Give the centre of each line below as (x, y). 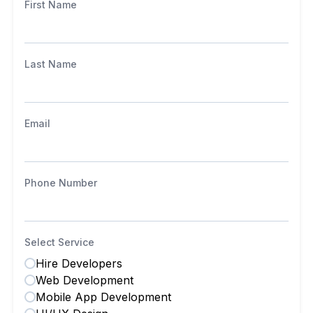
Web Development (85, 280)
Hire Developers (79, 263)
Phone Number (61, 183)
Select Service (60, 242)
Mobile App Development (104, 297)
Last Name (51, 64)
